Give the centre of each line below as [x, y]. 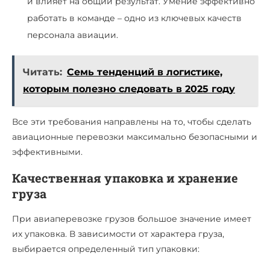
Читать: [42, 72]
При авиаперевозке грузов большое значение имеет [132, 218]
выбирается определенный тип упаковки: [106, 249]
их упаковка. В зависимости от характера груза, [118, 234]
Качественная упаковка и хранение [125, 177]
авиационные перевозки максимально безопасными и [135, 137]
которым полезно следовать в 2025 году [129, 89]
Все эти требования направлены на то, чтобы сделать [132, 121]
